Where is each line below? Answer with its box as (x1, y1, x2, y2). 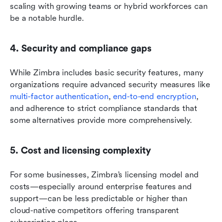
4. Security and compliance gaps (10, 43, 152, 54)
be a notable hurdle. (10, 13, 84, 23)
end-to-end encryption (113, 91, 196, 101)
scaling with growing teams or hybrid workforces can (10, 1, 208, 11)
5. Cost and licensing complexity (10, 145, 151, 156)
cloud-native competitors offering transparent (10, 205, 179, 215)
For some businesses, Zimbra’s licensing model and (10, 169, 199, 179)
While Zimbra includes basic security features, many (10, 67, 204, 77)
